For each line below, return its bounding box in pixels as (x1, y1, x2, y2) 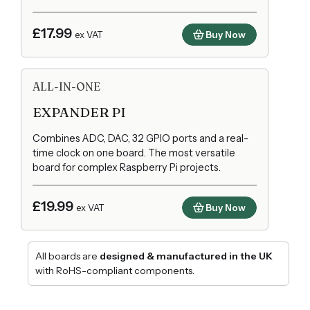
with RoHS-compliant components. (35, 264, 194, 277)
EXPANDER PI (33, 103, 126, 120)
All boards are (35, 250, 100, 263)
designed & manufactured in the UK (100, 250, 273, 263)
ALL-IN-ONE (33, 79, 100, 93)
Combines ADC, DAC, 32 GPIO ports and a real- (33, 131, 248, 145)
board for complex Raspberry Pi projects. (33, 161, 221, 174)
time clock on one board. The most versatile (33, 146, 235, 159)
